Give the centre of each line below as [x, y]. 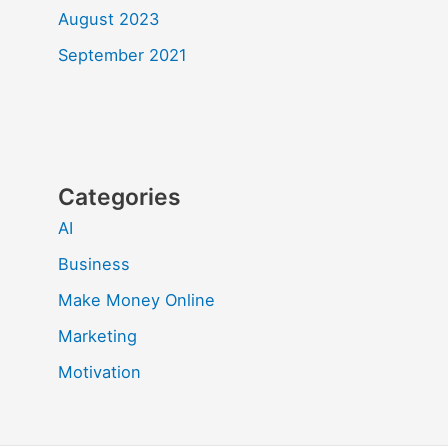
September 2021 [123, 54]
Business [94, 263]
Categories [120, 196]
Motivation [100, 371]
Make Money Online [137, 299]
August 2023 [109, 18]
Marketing [98, 335]
